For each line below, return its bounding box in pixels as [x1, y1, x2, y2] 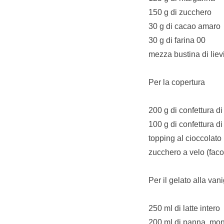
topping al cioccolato [148, 133, 221, 142]
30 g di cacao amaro [148, 21, 220, 30]
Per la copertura [148, 77, 205, 86]
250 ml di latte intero [148, 203, 220, 212]
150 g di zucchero [148, 7, 211, 16]
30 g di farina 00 [148, 35, 205, 44]
